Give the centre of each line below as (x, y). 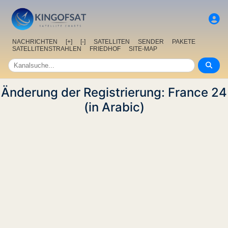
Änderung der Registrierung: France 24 (114, 93)
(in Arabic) (114, 107)
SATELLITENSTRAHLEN (47, 49)
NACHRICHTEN (35, 42)
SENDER (151, 42)
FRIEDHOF (105, 49)
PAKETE (184, 42)
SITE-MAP (143, 49)
